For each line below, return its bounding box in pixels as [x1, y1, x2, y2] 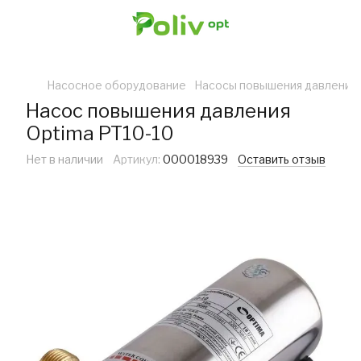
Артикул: [113, 152, 160, 166]
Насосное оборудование [47, 78, 186, 92]
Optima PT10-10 [26, 122, 174, 145]
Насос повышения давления [26, 99, 291, 122]
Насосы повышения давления [194, 78, 357, 92]
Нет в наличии [26, 152, 103, 166]
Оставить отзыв [238, 152, 326, 166]
